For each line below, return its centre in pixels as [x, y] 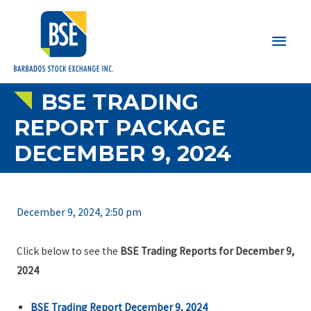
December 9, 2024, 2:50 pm [79, 212]
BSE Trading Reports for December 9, [207, 251]
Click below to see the [68, 251]
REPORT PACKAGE [120, 127]
